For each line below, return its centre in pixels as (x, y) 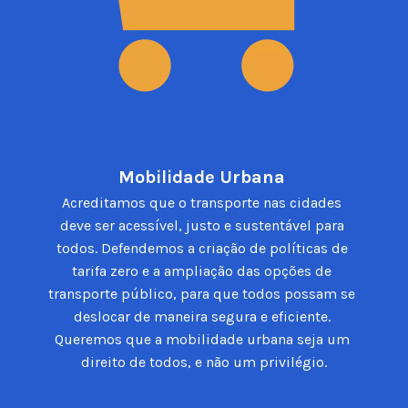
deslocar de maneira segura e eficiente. (202, 317)
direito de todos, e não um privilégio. (204, 362)
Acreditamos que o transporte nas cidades (202, 203)
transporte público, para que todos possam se (202, 294)
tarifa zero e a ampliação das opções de (202, 271)
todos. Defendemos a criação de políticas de (202, 249)
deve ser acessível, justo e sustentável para (202, 226)
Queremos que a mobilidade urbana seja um (202, 340)
